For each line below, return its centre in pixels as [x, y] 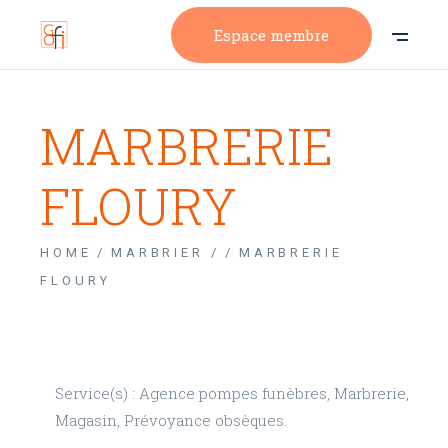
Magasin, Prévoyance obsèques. [171, 420]
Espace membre [271, 34]
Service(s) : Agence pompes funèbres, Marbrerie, [232, 393]
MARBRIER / [165, 252]
